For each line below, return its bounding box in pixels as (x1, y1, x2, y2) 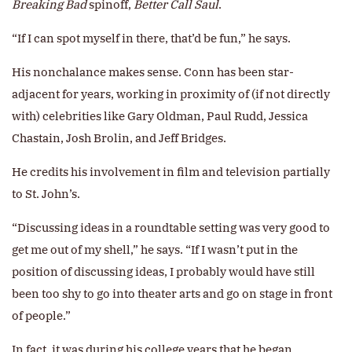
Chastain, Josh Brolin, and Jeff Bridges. (12, 130, 226, 146)
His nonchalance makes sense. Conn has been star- (12, 64, 294, 80)
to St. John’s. (12, 186, 80, 202)
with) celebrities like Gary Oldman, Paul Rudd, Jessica (12, 108, 308, 124)
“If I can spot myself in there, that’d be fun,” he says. (12, 31, 291, 46)
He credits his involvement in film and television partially (12, 164, 330, 180)
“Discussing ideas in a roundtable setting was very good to (12, 220, 330, 236)
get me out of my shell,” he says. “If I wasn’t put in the (12, 242, 298, 258)
